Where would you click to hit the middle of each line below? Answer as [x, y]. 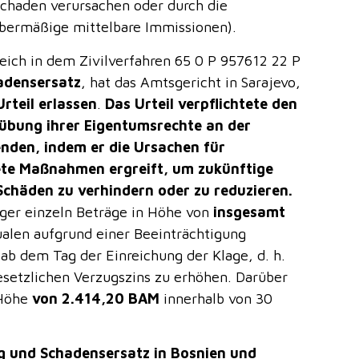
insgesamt [250, 212]
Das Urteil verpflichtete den [202, 103]
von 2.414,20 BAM [96, 298]
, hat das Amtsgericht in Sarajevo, [191, 82]
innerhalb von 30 [216, 298]
